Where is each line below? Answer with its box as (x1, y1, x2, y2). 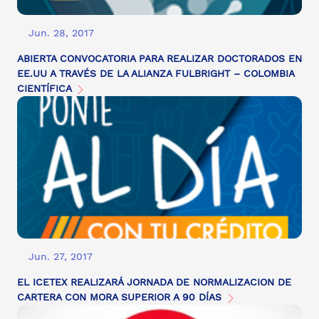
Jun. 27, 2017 (28, 251, 93, 263)
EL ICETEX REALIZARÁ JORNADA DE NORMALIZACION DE (17, 276, 291, 288)
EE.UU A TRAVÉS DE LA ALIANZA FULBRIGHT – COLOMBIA (17, 68, 294, 80)
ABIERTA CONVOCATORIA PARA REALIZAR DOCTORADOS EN (17, 53, 302, 65)
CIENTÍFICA (17, 83, 75, 95)
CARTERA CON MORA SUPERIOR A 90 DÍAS (17, 291, 225, 303)
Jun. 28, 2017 (28, 27, 94, 39)
